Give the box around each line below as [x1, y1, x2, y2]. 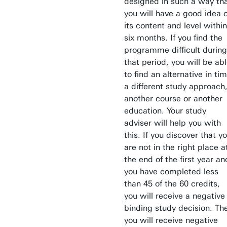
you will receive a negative [124, 191, 225, 201]
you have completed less [124, 167, 218, 176]
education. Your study [124, 106, 206, 116]
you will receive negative [124, 215, 218, 225]
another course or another [124, 94, 222, 103]
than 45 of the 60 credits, [124, 179, 220, 188]
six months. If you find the [124, 33, 222, 43]
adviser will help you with [124, 118, 221, 128]
